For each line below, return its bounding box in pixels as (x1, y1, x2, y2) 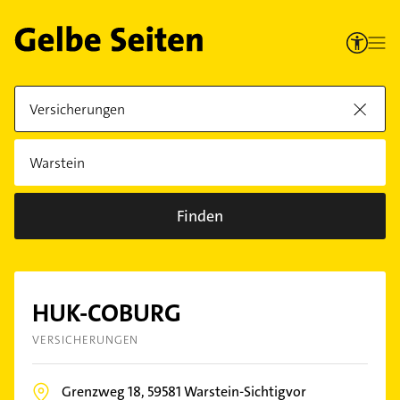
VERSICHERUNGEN (32, 332, 139, 347)
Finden (177, 205, 223, 227)
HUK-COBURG (32, 297, 181, 329)
